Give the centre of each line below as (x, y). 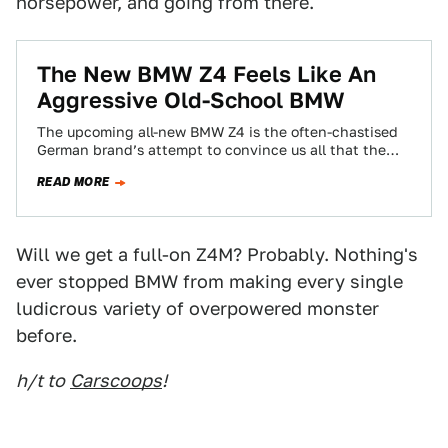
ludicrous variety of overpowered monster (197, 308)
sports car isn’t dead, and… (130, 168)
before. (46, 335)
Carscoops (116, 380)
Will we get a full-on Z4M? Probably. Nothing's (217, 254)
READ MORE (73, 182)
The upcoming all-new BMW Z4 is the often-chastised (217, 132)
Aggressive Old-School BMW (191, 100)
